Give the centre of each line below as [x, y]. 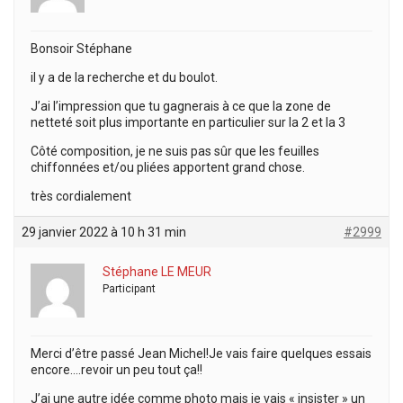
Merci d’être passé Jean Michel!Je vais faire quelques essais [201, 354]
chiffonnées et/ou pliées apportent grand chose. [168, 167]
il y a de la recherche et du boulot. [124, 77]
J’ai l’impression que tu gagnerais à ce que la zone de [181, 106]
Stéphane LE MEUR [157, 272]
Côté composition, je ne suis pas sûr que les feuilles [175, 151]
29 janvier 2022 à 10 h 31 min [104, 232]
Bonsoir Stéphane [81, 49]
